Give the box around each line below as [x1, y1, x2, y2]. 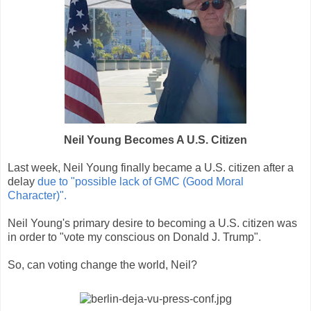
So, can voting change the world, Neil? [8, 258, 197, 271]
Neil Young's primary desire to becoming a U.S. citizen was [8, 217, 297, 229]
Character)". [8, 189, 67, 201]
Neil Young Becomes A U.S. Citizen [64, 133, 247, 146]
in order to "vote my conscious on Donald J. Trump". [8, 230, 261, 243]
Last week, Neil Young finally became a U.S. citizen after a [8, 161, 294, 174]
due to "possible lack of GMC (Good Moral [35, 175, 244, 187]
